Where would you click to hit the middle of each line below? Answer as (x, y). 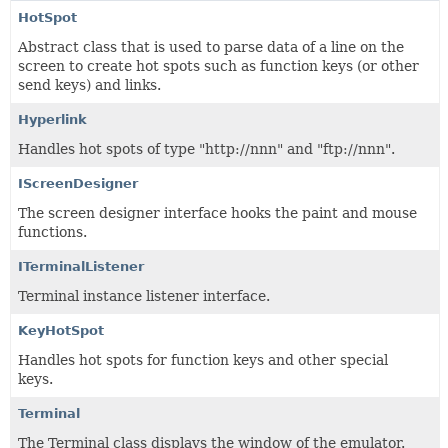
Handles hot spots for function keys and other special (203, 360)
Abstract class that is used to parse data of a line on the (211, 47)
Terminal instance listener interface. (144, 296)
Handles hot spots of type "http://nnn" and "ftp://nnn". (206, 149)
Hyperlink (52, 119)
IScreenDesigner (78, 183)
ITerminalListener (81, 266)
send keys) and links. (89, 85)
